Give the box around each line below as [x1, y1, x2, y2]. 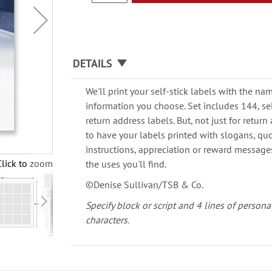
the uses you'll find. [86, 158, 167, 170]
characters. [86, 214, 130, 226]
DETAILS [73, 56, 113, 70]
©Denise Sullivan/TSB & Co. [86, 178, 208, 191]
